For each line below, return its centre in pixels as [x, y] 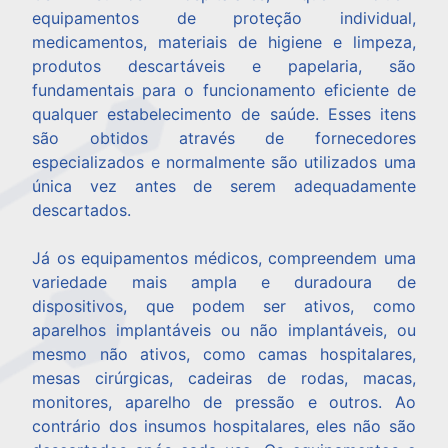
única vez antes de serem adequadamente [224, 186]
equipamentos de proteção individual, [224, 18]
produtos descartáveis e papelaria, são [224, 66]
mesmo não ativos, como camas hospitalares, [224, 354]
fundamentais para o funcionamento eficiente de [224, 90]
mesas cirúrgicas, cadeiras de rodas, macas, [224, 378]
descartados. [82, 210]
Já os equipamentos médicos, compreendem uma [224, 258]
